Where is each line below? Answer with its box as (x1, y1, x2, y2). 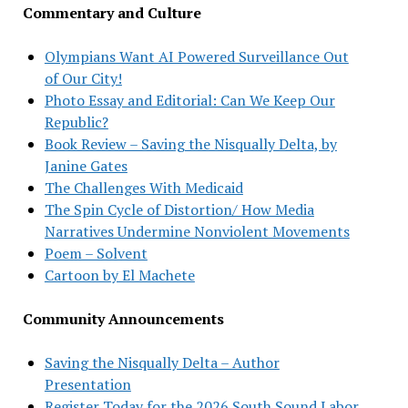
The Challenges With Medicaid (44, 177, 243, 198)
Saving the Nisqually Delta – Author (44, 352, 280, 372)
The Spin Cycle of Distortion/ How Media (44, 199, 314, 219)
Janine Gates (44, 155, 127, 176)
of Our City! (44, 67, 122, 88)
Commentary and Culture (22, 2, 201, 23)
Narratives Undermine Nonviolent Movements (44, 220, 350, 241)
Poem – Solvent (44, 242, 148, 263)
